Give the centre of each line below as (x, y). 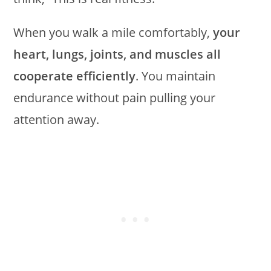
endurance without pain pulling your (115, 98)
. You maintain (176, 76)
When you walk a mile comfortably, (113, 33)
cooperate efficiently (75, 76)
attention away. (57, 120)
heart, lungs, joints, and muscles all (117, 54)
